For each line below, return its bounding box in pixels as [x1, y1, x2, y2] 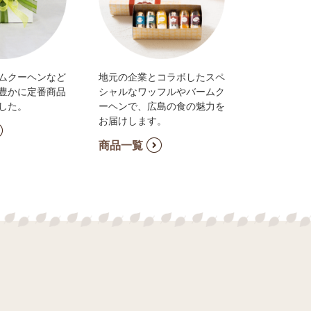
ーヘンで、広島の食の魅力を [98, 99, 225, 113]
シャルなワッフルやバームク [98, 84, 225, 99]
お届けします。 [98, 113, 167, 128]
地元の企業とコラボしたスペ [98, 69, 225, 84]
